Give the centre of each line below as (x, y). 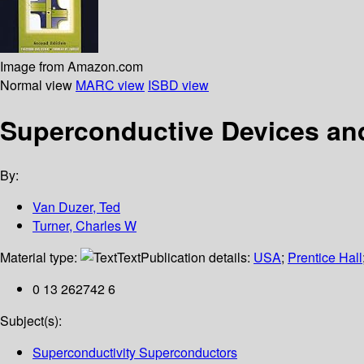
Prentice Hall (325, 258)
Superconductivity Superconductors (135, 353)
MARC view (110, 84)
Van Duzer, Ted (76, 207)
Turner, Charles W (84, 226)
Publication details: (197, 258)
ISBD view (178, 84)
